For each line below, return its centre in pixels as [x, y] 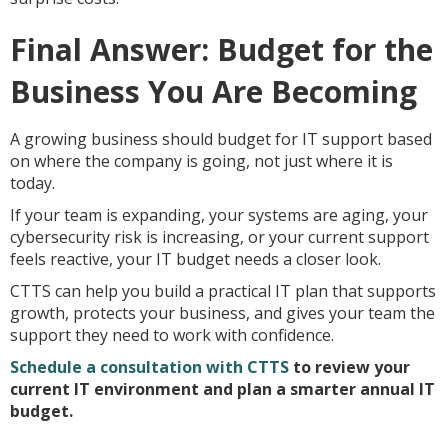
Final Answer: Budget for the [221, 49]
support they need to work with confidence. [172, 335]
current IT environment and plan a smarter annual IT [222, 389]
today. [32, 183]
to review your [349, 367]
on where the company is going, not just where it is [201, 161]
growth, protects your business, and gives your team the [222, 313]
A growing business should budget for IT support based [221, 139]
